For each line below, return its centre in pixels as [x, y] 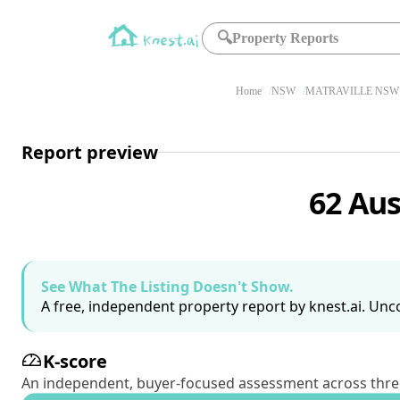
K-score [75, 361]
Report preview [90, 152]
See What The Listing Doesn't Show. [167, 287]
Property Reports [286, 38]
